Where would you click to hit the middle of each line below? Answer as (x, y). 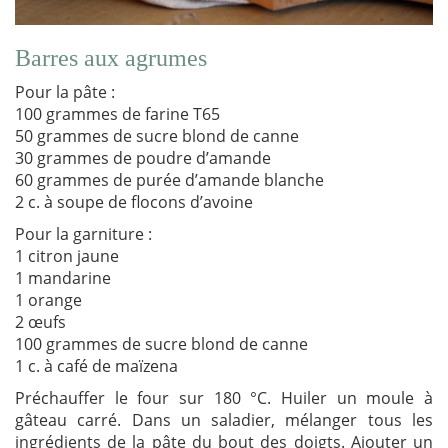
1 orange (48, 300)
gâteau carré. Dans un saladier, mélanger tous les (224, 420)
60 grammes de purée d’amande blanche (169, 180)
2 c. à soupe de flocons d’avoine (134, 202)
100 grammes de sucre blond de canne (161, 344)
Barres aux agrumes (111, 58)
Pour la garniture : (83, 234)
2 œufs (40, 322)
